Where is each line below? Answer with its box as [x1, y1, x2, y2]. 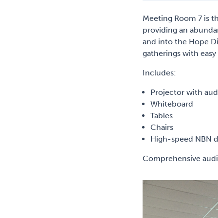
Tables [150, 111, 173, 120]
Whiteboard [150, 99, 194, 109]
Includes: [143, 68, 177, 77]
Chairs [150, 123, 174, 132]
